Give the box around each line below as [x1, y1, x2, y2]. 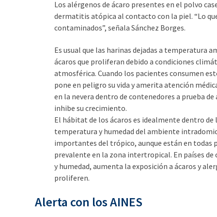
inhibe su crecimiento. [54, 103, 127, 113]
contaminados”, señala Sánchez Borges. [54, 22, 186, 32]
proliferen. [54, 172, 90, 183]
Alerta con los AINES [35, 193, 142, 210]
